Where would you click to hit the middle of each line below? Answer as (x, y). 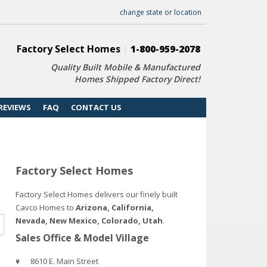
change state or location (161, 12)
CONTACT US (96, 107)
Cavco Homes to (45, 207)
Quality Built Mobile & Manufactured (125, 67)
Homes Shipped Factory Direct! (137, 79)
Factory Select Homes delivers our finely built (96, 194)
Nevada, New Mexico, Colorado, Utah (89, 220)
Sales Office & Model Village (82, 237)
